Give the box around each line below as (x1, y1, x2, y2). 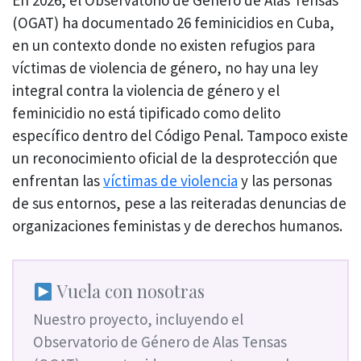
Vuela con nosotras (52, 279, 205, 303)
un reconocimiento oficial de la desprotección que (12, 147, 338, 168)
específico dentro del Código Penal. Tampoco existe (12, 125, 348, 145)
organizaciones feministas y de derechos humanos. (12, 215, 342, 235)
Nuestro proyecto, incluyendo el (33, 309, 243, 330)
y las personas (238, 170, 332, 190)
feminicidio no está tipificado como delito (12, 102, 280, 122)
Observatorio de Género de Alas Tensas (33, 332, 287, 352)
